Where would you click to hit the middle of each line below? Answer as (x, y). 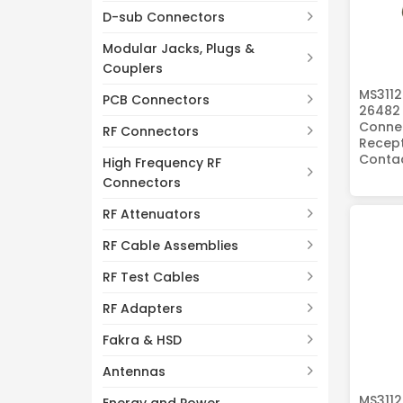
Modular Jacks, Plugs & (179, 49)
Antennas (134, 372)
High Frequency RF (162, 163)
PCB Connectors (156, 100)
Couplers (133, 69)
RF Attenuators (152, 215)
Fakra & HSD (142, 340)
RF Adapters (143, 309)
